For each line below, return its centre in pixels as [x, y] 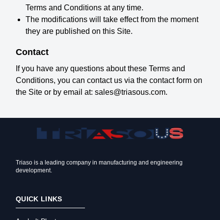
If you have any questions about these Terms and [100, 69]
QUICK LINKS [39, 199]
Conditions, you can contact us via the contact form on [109, 80]
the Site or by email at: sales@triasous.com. [92, 92]
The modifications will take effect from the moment [112, 19]
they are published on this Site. [79, 31]
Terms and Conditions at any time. [84, 8]
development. [34, 171]
